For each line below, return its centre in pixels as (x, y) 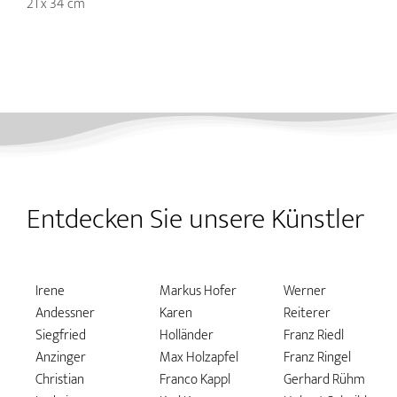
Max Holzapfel (198, 358)
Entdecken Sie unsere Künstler (195, 220)
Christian (59, 380)
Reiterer (307, 314)
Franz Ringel (317, 358)
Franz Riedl (313, 336)
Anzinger (60, 358)
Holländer (186, 336)
